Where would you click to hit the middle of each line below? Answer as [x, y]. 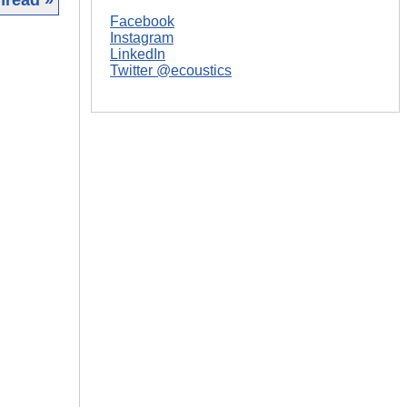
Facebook [142, 21]
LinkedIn [138, 54]
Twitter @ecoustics [171, 70]
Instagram [142, 37]
